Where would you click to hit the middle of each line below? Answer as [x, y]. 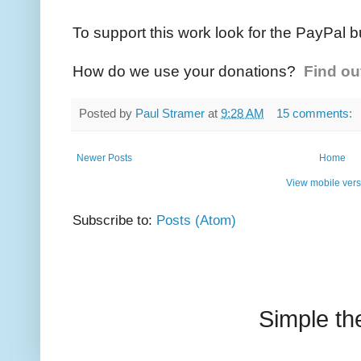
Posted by [107, 113]
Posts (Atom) [196, 220]
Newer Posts [104, 158]
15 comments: [315, 113]
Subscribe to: [114, 220]
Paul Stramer [170, 113]
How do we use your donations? [188, 71]
